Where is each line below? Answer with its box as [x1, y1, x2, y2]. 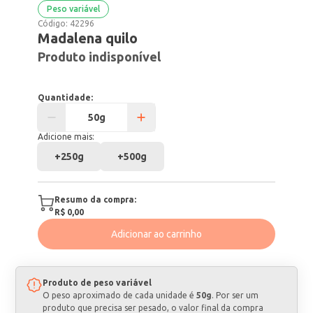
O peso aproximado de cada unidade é [43, 291, 195, 300]
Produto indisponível [38, 50, 161, 64]
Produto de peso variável [43, 278, 152, 287]
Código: [38, 19, 71, 28]
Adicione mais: [38, 132, 95, 141]
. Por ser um [212, 291, 259, 300]
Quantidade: [38, 93, 94, 102]
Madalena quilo [38, 30, 138, 46]
